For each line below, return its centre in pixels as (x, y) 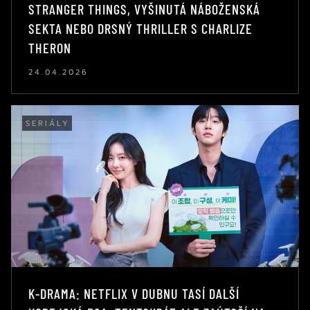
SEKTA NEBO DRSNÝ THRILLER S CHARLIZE (140, 28)
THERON (50, 47)
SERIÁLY (48, 123)
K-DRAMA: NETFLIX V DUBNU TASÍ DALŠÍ (134, 293)
